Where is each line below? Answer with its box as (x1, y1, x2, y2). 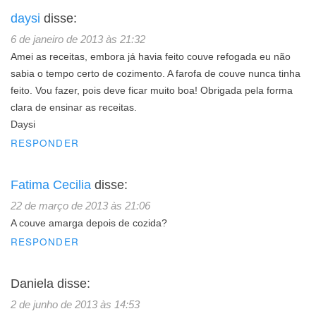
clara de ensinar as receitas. (11, 102, 137, 114)
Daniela (11, 276, 54, 291)
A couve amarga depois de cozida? (11, 218, 167, 229)
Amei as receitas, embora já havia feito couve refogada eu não (11, 51, 291, 63)
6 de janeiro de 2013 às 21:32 (11, 33, 145, 46)
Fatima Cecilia (11, 178, 91, 193)
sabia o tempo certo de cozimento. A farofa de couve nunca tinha (11, 68, 300, 80)
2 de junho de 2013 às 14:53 (11, 298, 140, 311)
